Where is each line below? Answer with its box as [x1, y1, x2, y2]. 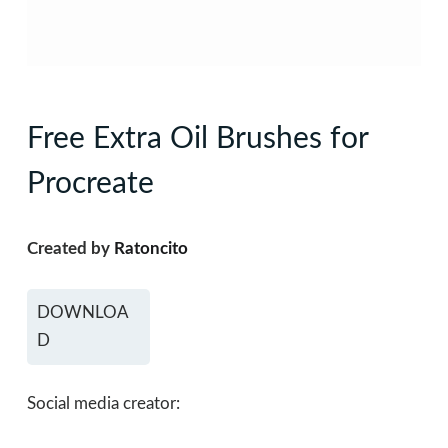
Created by [26, 240, 114, 258]
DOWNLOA [36, 303, 129, 321]
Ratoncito [113, 240, 188, 258]
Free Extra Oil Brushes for [26, 124, 368, 155]
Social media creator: [26, 395, 180, 413]
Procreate [26, 169, 154, 200]
